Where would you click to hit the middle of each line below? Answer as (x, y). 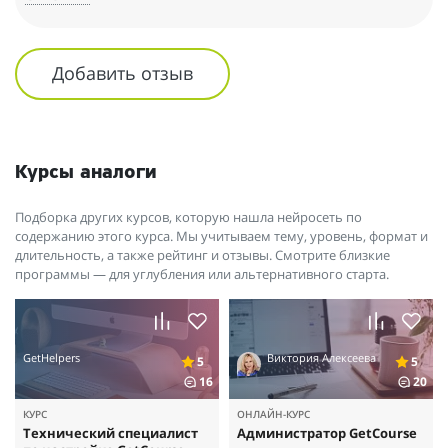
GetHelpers (51, 358)
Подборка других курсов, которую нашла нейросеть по (188, 217)
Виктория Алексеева (321, 358)
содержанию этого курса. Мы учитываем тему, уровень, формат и (221, 236)
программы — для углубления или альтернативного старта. (202, 274)
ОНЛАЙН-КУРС (273, 414)
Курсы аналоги (86, 173)
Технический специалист (110, 433)
